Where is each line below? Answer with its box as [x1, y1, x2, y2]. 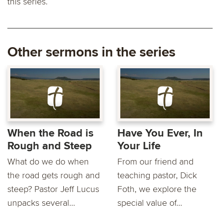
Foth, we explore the [117, 184, 196, 195]
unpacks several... [7, 197, 75, 209]
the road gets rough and [7, 170, 100, 181]
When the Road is [7, 127, 94, 140]
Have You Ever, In [117, 127, 203, 140]
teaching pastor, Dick [117, 170, 197, 181]
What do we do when [7, 156, 89, 167]
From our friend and [117, 156, 193, 167]
